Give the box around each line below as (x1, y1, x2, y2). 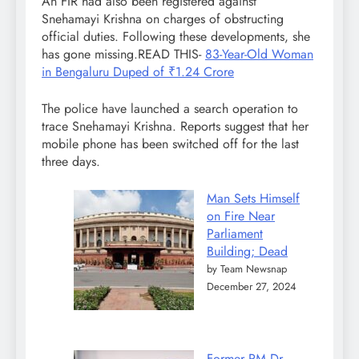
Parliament (207, 224, 263, 243)
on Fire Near (207, 206, 275, 225)
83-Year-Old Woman (205, 44, 313, 63)
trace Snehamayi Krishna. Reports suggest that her (42, 116, 309, 135)
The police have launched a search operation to (42, 99, 298, 118)
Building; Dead (207, 241, 288, 260)
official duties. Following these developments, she (42, 26, 310, 46)
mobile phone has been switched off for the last (42, 134, 299, 153)
